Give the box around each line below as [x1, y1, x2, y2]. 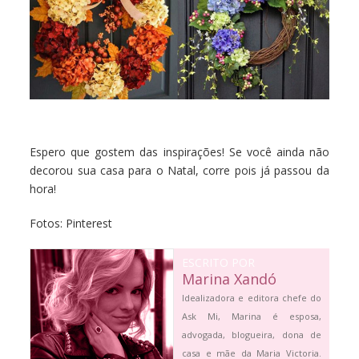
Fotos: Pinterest [30, 215, 113, 231]
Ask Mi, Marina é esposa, [182, 309, 321, 322]
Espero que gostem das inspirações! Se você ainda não [30, 143, 329, 159]
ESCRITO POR [182, 254, 256, 270]
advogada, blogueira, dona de [182, 328, 321, 341]
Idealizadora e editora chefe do [182, 291, 321, 304]
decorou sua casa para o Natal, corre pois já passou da [30, 162, 329, 178]
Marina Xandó [182, 268, 277, 288]
